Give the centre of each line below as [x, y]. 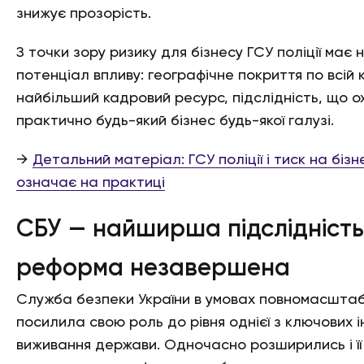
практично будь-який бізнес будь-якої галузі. [175, 121]
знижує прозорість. [84, 14]
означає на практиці [91, 183]
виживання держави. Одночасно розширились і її [189, 345]
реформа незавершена [153, 269]
